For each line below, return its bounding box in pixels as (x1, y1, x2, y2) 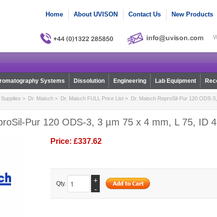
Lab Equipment (155, 77, 196, 85)
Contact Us (128, 11, 161, 18)
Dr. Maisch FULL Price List (60, 95, 124, 102)
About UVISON (74, 11, 118, 18)
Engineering (113, 77, 146, 85)
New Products (171, 11, 213, 18)
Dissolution (73, 77, 105, 85)
